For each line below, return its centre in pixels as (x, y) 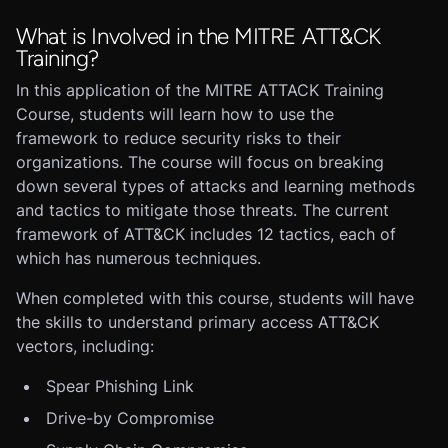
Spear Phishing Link (120, 386)
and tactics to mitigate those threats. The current (202, 210)
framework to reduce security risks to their (178, 138)
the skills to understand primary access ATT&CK (197, 322)
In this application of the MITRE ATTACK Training (200, 90)
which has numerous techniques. (138, 258)
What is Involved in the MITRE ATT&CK (198, 36)
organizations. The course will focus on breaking (200, 162)
